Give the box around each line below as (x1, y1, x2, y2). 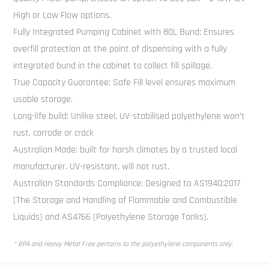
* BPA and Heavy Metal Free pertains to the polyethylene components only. (13, 240, 234, 249)
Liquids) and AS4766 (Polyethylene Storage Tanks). (13, 211, 209, 223)
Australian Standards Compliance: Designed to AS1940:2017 (13, 178, 241, 190)
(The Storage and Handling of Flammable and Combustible (13, 195, 238, 207)
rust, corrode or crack (13, 127, 94, 139)
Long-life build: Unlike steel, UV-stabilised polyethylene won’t (13, 110, 246, 122)
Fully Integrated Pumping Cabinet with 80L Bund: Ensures (13, 26, 235, 38)
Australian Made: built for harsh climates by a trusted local (13, 144, 238, 156)
